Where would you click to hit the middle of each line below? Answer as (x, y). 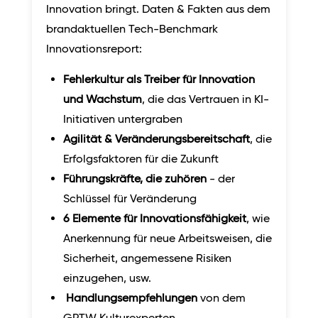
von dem (221, 298)
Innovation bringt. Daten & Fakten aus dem (158, 9)
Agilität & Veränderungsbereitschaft (157, 139)
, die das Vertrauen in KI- (205, 99)
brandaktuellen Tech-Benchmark (132, 29)
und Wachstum (103, 99)
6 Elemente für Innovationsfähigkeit (155, 219)
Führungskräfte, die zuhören (135, 179)
